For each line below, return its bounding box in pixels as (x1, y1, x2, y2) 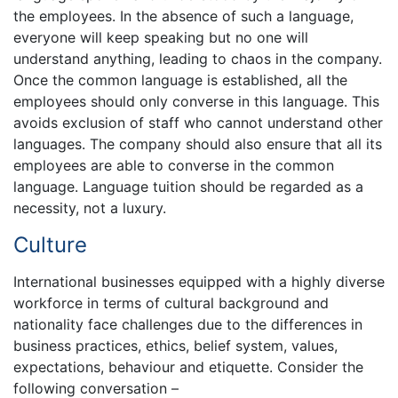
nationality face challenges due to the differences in (13, 314, 362, 333)
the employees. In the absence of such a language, (13, 7, 354, 26)
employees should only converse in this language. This (13, 92, 379, 111)
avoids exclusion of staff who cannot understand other (13, 114, 383, 132)
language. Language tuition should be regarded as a (13, 178, 363, 196)
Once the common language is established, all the (13, 71, 347, 90)
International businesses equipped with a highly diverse (13, 272, 385, 291)
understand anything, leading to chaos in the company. (13, 50, 382, 68)
